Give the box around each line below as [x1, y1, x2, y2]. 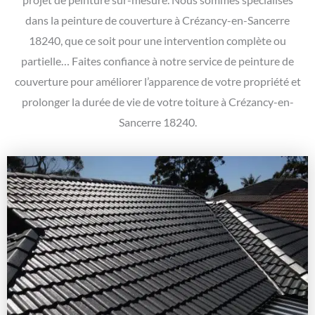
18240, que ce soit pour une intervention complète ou [29, 34, 286, 48]
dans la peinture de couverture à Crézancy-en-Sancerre [25, 13, 290, 27]
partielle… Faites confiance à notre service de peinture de [21, 54, 294, 68]
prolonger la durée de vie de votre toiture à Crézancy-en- [21, 95, 294, 109]
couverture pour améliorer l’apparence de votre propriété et [14, 75, 301, 89]
